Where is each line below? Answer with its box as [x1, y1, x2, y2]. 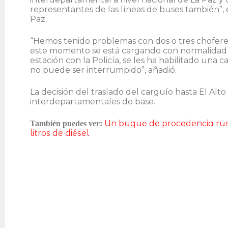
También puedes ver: [30, 119, 104, 128]
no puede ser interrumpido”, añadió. [30, 65, 177, 75]
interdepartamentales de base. [30, 97, 155, 107]
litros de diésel [30, 128, 89, 138]
